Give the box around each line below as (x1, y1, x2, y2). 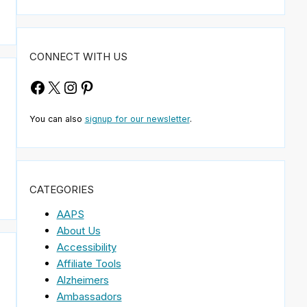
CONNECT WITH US (29, 50, 127, 64)
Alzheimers (56, 273, 109, 286)
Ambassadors (56, 289, 122, 303)
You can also (29, 114, 85, 125)
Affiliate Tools (56, 256, 121, 270)
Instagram (61, 76, 138, 97)
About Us (56, 223, 101, 237)
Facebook (28, 76, 103, 97)
